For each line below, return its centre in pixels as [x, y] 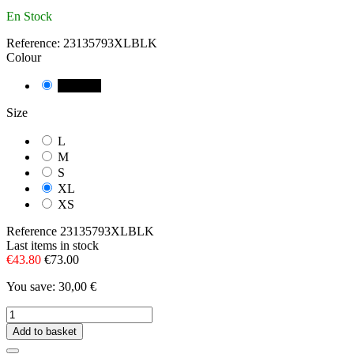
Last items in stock [53, 246]
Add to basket [45, 332]
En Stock [29, 17]
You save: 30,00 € [51, 287]
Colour [24, 58]
